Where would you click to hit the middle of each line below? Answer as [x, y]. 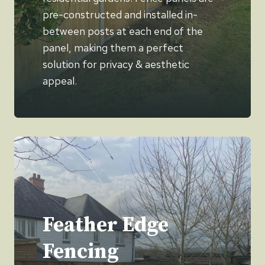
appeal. [60, 81]
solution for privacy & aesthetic [116, 64]
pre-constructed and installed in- [120, 15]
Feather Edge [106, 226]
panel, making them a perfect [113, 48]
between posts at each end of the [123, 31]
